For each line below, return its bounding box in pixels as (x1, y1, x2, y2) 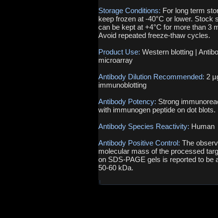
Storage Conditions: (98, 6, 163, 15)
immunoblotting (98, 81, 146, 89)
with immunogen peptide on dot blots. (98, 106, 216, 114)
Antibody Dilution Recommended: (98, 73, 206, 81)
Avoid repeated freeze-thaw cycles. (98, 31, 210, 39)
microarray (98, 56, 133, 64)
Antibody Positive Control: (98, 139, 182, 147)
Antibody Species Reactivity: (98, 122, 191, 130)
